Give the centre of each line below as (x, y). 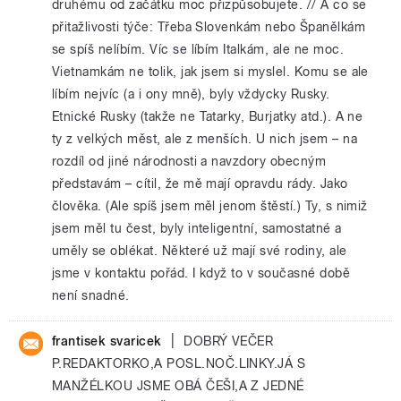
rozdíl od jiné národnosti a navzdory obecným (189, 161)
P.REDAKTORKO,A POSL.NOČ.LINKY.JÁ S (179, 363)
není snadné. (91, 295)
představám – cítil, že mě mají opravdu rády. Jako (200, 183)
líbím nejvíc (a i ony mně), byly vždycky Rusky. (191, 94)
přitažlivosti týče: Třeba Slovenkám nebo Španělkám (209, 27)
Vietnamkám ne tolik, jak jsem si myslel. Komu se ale (210, 72)
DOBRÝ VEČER (229, 341)
